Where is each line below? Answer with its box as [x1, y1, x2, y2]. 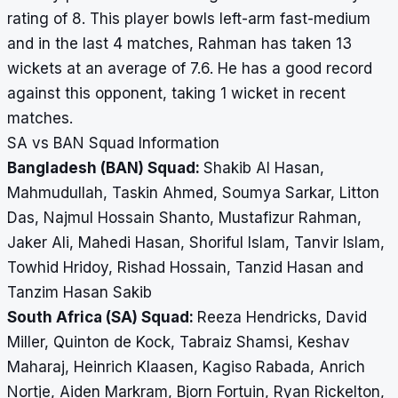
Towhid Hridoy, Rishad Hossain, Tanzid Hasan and [7, 259, 363, 277]
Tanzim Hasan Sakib [7, 283, 152, 302]
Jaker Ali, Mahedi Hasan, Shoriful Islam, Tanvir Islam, [7, 234, 385, 252]
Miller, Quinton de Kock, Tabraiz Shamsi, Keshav [7, 333, 350, 352]
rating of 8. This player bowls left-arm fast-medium [7, 10, 370, 28]
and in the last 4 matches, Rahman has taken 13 [7, 35, 352, 53]
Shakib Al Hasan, [203, 159, 324, 178]
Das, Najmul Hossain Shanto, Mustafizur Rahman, [7, 209, 362, 227]
